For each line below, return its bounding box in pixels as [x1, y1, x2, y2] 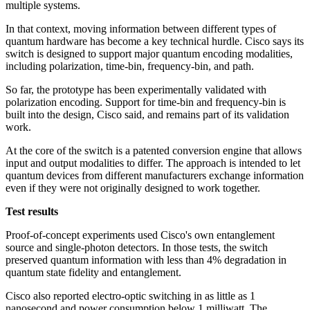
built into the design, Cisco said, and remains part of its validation [6, 109, 289, 121]
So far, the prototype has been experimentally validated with [6, 84, 266, 96]
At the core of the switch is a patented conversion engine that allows [6, 145, 302, 157]
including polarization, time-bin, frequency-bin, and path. [6, 60, 254, 73]
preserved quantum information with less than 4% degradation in [6, 254, 286, 266]
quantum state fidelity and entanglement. [6, 266, 181, 279]
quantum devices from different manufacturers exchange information [6, 170, 304, 182]
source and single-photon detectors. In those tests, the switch [6, 241, 268, 254]
